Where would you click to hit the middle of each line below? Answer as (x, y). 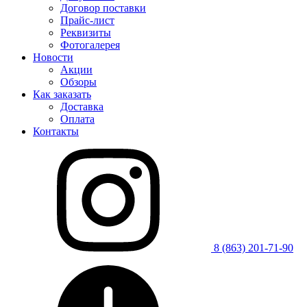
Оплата (77, 119)
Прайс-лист (87, 20)
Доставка (82, 107)
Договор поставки (103, 8)
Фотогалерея (90, 45)
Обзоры (78, 82)
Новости (53, 57)
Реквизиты (86, 33)
